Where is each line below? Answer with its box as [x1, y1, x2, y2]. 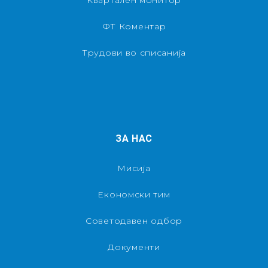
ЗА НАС [115, 132, 153, 144]
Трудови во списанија [82, 47, 186, 58]
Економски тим [98, 188, 170, 200]
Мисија [117, 162, 151, 173]
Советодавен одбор [86, 215, 182, 226]
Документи [108, 241, 160, 252]
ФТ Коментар [102, 20, 166, 32]
